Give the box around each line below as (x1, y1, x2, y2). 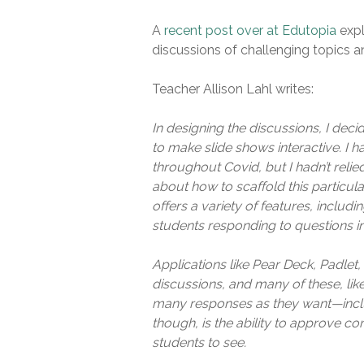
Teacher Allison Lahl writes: (152, 81, 314, 97)
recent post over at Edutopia (164, 23, 336, 39)
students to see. (152, 335, 246, 351)
